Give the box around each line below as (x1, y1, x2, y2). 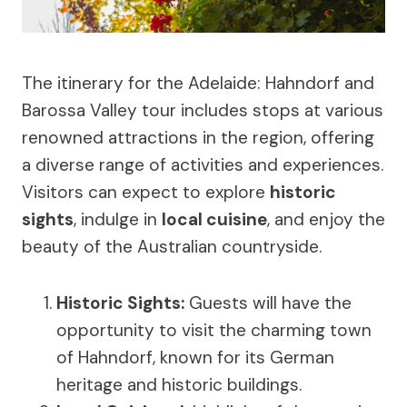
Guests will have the (184, 292, 352, 315)
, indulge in (74, 208, 162, 232)
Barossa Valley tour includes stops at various (22, 99, 383, 123)
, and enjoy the (267, 208, 385, 232)
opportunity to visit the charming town (56, 319, 372, 342)
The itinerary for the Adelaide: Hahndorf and (22, 72, 374, 95)
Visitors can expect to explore (22, 181, 270, 204)
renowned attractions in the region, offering (22, 126, 374, 150)
